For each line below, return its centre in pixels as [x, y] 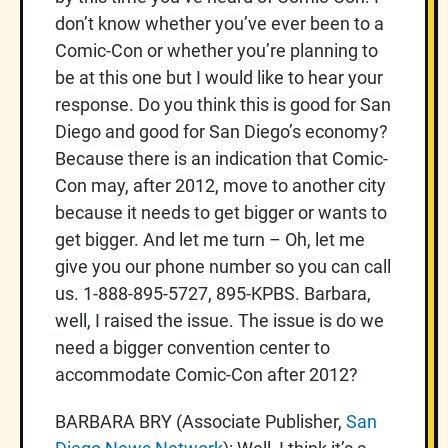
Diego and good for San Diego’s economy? [221, 131]
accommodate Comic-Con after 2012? [206, 374]
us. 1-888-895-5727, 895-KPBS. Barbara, [213, 293]
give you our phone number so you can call [223, 266]
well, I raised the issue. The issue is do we [219, 320]
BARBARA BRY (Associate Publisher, [200, 421]
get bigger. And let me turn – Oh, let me [210, 239]
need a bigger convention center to [192, 347]
